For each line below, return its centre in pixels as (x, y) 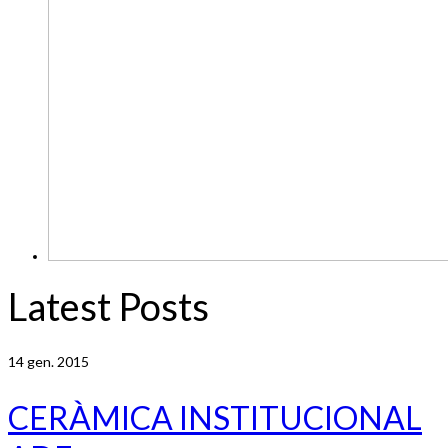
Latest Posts (108, 306)
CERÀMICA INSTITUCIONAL (215, 418)
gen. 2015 (56, 361)
